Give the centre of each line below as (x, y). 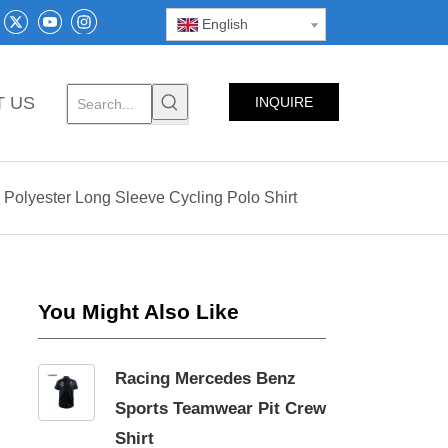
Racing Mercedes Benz (205, 378)
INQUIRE (284, 102)
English (225, 24)
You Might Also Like (138, 311)
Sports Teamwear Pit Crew (220, 408)
